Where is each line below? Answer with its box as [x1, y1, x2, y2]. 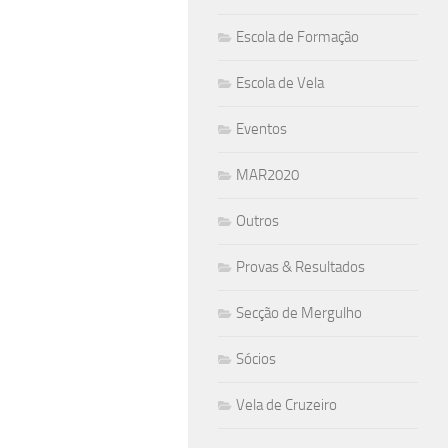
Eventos [236, 120, 287, 138]
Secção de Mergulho [236, 304, 362, 322]
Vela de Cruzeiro [236, 396, 337, 414]
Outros [236, 212, 279, 230]
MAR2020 [236, 166, 299, 184]
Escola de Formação [236, 28, 359, 46]
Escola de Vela [236, 74, 324, 92]
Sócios [236, 350, 276, 368]
